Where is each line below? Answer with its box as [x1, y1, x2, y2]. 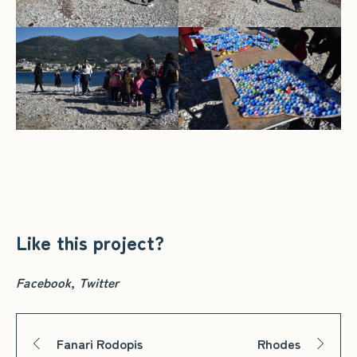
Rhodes [257, 333, 300, 353]
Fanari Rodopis [57, 333, 143, 353]
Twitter [79, 272, 119, 292]
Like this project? [16, 227, 164, 256]
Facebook [16, 272, 71, 292]
